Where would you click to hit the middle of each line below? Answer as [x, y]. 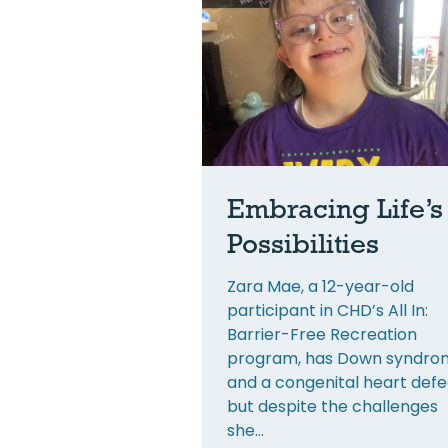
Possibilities [303, 242]
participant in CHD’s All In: [327, 310]
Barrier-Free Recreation [322, 334]
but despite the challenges [332, 406]
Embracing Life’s [335, 207]
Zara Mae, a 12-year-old [320, 286]
